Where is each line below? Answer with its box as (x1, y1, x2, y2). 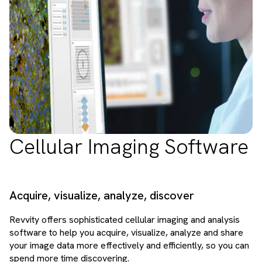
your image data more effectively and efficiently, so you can (9, 239, 249, 251)
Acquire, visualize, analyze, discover (9, 188, 194, 203)
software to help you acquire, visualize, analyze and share (9, 226, 243, 239)
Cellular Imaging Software (9, 133, 249, 160)
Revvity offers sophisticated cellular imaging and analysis (9, 213, 240, 226)
